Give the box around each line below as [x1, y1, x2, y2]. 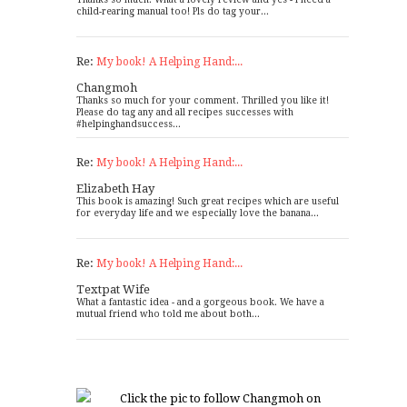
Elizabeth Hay [76, 182, 154, 196]
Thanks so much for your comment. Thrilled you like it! [76, 95, 329, 106]
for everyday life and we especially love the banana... [76, 208, 319, 219]
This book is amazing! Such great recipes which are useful [76, 196, 339, 207]
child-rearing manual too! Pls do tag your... [76, 6, 269, 17]
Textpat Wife [76, 283, 150, 297]
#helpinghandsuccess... [76, 119, 181, 130]
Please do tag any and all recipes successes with [76, 107, 293, 118]
